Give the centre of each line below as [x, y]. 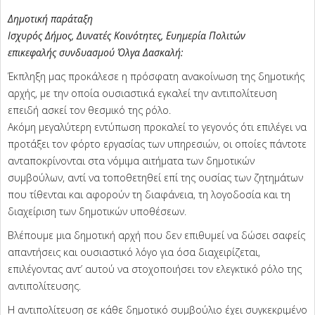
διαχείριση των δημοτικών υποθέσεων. [97, 212]
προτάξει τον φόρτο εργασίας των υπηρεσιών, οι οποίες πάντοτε [157, 144]
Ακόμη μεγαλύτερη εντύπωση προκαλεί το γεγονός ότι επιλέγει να [157, 127]
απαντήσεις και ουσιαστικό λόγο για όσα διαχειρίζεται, [134, 252]
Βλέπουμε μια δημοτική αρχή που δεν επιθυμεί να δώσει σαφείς [156, 236]
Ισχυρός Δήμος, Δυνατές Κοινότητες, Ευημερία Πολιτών [127, 36]
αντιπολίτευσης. [44, 286]
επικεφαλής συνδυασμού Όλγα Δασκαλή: [96, 53]
